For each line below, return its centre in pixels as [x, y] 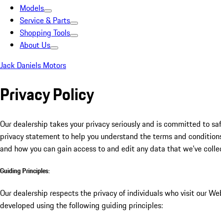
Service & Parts [45, 20]
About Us [35, 45]
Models [32, 8]
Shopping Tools [45, 33]
